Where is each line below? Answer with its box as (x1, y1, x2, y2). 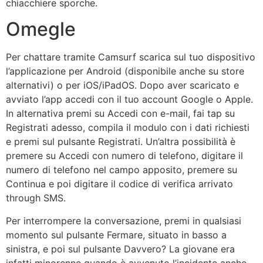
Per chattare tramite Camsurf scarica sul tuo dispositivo (6, 51, 255, 63)
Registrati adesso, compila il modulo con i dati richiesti (6, 122, 249, 134)
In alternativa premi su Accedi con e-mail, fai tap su (6, 107, 235, 120)
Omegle (6, 18, 76, 41)
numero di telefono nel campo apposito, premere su (6, 164, 237, 176)
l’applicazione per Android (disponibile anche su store (6, 65, 244, 77)
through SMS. (6, 192, 66, 204)
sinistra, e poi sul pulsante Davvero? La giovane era (6, 242, 235, 255)
